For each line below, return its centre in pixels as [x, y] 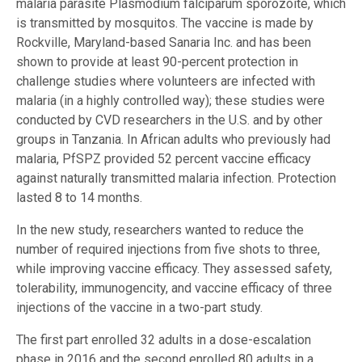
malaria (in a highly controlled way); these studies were [170, 101]
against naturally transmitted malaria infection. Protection [176, 179]
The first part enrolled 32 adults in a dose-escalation [164, 340]
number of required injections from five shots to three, [168, 250]
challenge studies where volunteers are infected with [166, 82]
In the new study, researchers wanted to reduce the [160, 230]
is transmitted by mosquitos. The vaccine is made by [165, 23]
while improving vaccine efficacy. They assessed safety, [174, 269]
